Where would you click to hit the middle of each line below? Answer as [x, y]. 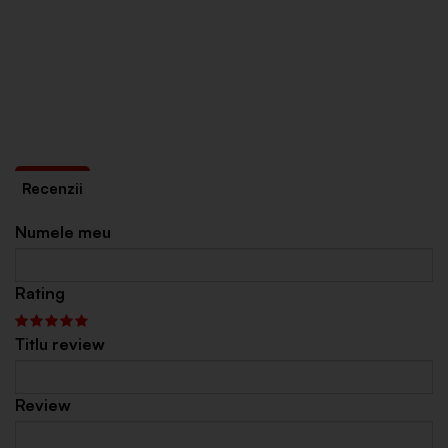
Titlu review [60, 343]
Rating [40, 292]
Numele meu [63, 231]
